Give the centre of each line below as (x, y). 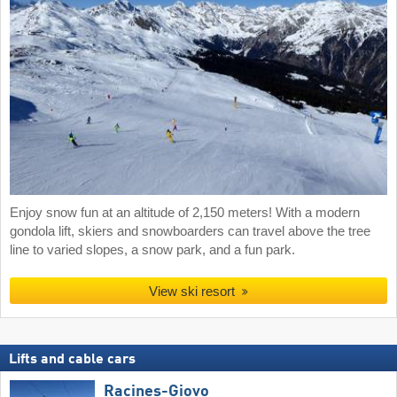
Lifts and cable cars (72, 360)
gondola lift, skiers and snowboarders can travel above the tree (190, 232)
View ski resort (192, 292)
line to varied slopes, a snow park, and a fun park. (152, 250)
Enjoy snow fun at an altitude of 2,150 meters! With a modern (185, 213)
